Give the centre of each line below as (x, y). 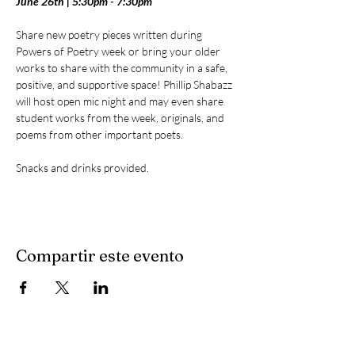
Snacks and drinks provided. (82, 168)
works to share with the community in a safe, (123, 68)
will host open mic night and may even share (121, 101)
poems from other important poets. (101, 134)
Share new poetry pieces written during (110, 34)
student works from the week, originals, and (121, 118)
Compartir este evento (100, 256)
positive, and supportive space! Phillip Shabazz (125, 84)
